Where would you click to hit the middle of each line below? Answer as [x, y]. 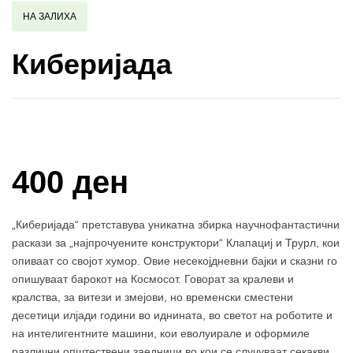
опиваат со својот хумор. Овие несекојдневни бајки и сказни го [175, 261]
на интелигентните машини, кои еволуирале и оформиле [161, 334]
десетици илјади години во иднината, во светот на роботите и [172, 316]
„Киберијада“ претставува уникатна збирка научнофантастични [176, 225]
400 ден [70, 182]
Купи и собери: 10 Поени [111, 131]
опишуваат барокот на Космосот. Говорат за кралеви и [153, 279]
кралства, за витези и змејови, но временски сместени [152, 297]
